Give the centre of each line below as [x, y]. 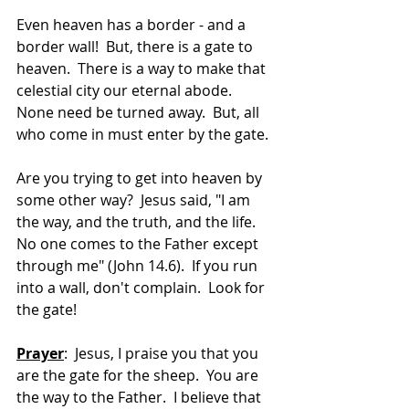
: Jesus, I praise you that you [163, 353]
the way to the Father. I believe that [141, 397]
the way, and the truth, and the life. [138, 222]
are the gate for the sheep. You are [139, 375]
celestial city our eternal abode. [128, 90]
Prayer [40, 353]
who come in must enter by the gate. [142, 134]
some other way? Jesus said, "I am [135, 200]
